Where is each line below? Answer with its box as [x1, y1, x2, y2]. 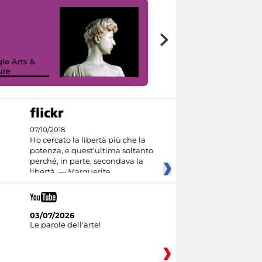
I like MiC [171, 65, 207, 75]
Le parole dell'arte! [29, 219, 101, 229]
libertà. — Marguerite [29, 167, 111, 177]
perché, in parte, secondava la [29, 156, 143, 166]
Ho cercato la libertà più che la [29, 135, 146, 145]
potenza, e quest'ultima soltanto [29, 146, 153, 156]
